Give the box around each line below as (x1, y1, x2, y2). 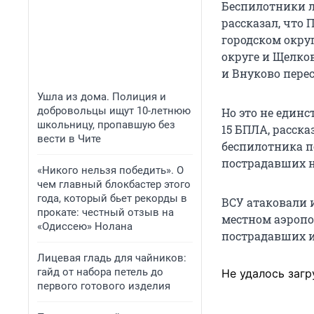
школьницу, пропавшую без (37, 118, 175, 131)
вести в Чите (37, 132, 101, 145)
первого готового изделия (37, 280, 170, 292)
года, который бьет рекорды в (37, 192, 187, 205)
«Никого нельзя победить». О (37, 164, 184, 177)
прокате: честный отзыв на (37, 206, 174, 219)
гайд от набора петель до (37, 266, 163, 278)
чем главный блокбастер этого (37, 178, 191, 191)
